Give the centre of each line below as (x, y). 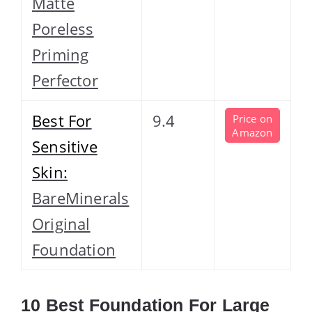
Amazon (252, 132)
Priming (61, 54)
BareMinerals (81, 197)
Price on (252, 118)
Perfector (65, 80)
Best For (62, 120)
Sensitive (65, 146)
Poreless (63, 28)
